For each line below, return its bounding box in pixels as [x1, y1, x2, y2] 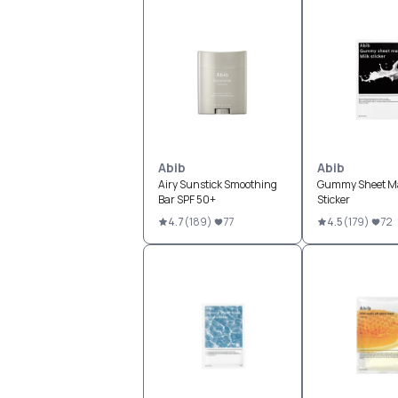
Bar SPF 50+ [157, 192, 216, 207]
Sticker [316, 192, 350, 207]
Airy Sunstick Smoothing [157, 177, 277, 192]
